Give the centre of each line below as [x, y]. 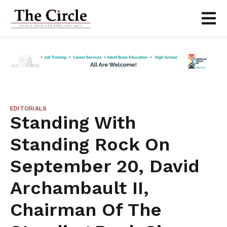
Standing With [73, 122]
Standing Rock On [90, 144]
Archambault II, [80, 188]
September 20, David [105, 166]
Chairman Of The [86, 210]
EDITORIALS [29, 108]
